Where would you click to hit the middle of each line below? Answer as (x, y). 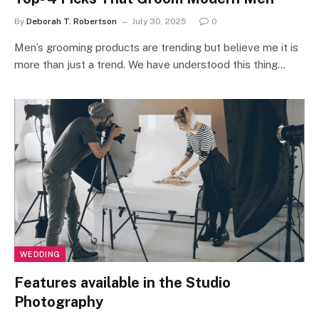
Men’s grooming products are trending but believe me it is (156, 47)
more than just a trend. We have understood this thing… (150, 64)
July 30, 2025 (159, 21)
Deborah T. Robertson (72, 21)
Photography (59, 302)
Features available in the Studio (122, 283)
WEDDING (40, 254)
